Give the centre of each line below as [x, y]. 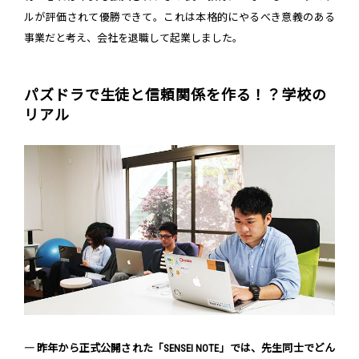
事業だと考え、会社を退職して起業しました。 [133, 38]
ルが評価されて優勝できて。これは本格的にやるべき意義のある [179, 18]
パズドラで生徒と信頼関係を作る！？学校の [175, 95]
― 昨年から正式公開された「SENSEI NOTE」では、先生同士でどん [179, 348]
